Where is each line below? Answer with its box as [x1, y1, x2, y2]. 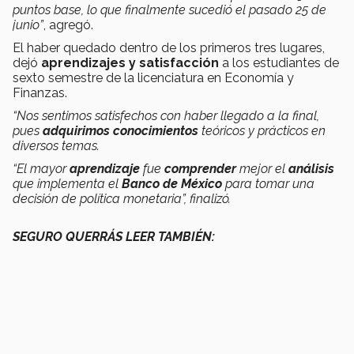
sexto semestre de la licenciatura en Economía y [13, 70, 294, 86]
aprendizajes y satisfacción [38, 55, 222, 71]
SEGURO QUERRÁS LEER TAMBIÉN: [13, 229, 215, 245]
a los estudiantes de [222, 55, 339, 71]
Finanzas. [13, 85, 67, 101]
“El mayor [13, 161, 70, 177]
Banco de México [122, 176, 225, 192]
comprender [164, 161, 236, 177]
